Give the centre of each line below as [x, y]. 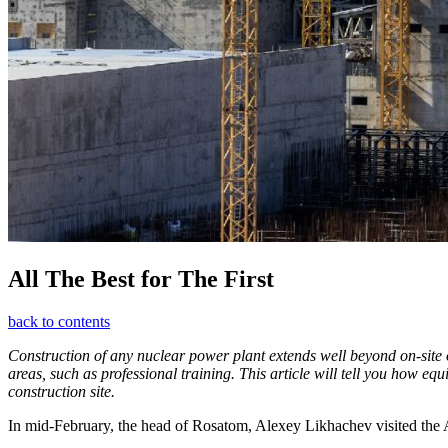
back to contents [59, 322]
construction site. [61, 392]
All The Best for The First [141, 279]
